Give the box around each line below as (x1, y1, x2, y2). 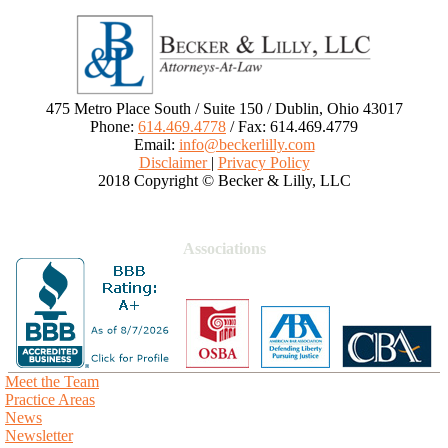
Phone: (90, 118, 138, 136)
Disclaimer (138, 154, 211, 172)
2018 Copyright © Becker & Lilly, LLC (97, 172, 351, 190)
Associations (182, 240, 266, 258)
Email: (133, 136, 179, 154)
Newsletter (5, 427, 73, 445)
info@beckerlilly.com (178, 136, 315, 154)
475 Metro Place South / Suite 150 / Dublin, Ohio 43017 (45, 100, 403, 118)
